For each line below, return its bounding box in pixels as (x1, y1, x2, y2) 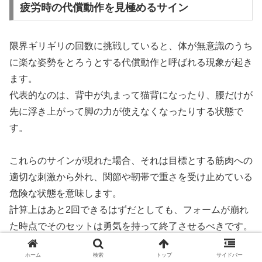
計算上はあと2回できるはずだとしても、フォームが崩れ (9, 205, 249, 215)
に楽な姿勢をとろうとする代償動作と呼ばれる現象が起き (9, 57, 253, 67)
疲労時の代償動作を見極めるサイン (19, 1, 188, 13)
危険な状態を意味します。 (9, 188, 122, 199)
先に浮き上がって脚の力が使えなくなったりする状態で (9, 106, 243, 116)
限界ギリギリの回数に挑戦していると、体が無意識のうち (9, 40, 253, 51)
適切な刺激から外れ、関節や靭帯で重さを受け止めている (9, 172, 253, 182)
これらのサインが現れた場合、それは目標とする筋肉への (9, 156, 253, 166)
